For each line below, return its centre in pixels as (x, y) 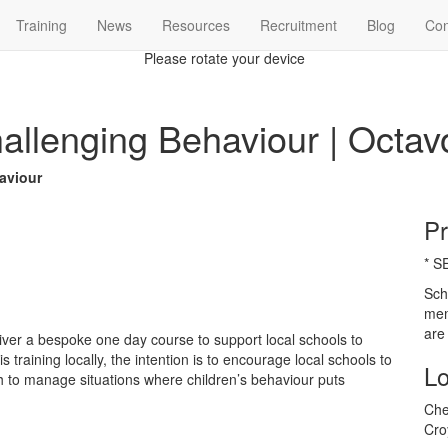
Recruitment (298, 25)
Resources (196, 25)
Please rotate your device (224, 58)
